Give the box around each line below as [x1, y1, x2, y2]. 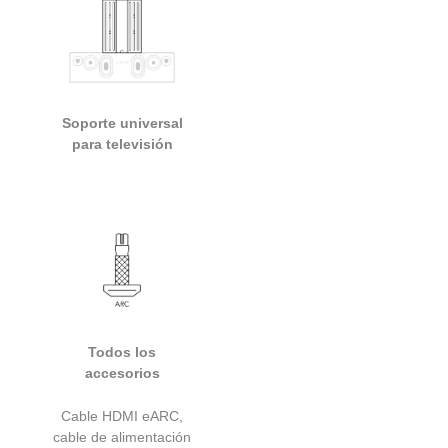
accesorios [84, 364, 160, 381]
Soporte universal [61, 115, 183, 132]
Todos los [88, 343, 156, 360]
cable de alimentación [53, 429, 191, 446]
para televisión [71, 136, 173, 153]
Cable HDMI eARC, [61, 408, 183, 425]
